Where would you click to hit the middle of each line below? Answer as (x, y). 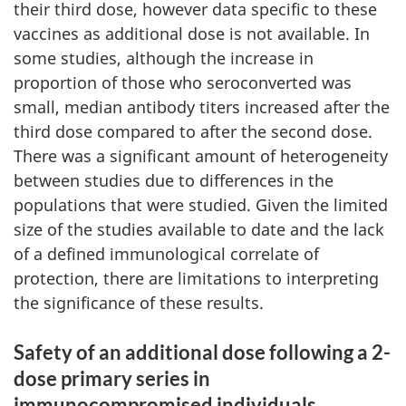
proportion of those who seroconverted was (183, 82)
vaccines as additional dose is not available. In (192, 34)
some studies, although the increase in (164, 58)
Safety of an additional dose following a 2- (202, 352)
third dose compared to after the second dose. (193, 131)
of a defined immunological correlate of (166, 254)
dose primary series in (112, 378)
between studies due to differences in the (174, 180)
